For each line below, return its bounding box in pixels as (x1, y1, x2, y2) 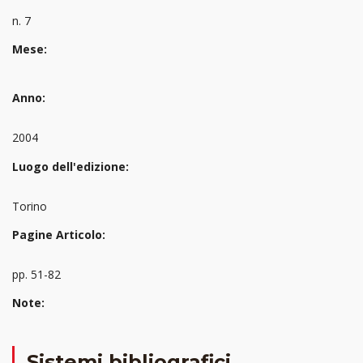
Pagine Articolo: (12, 227, 105, 242)
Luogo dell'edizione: (12, 158, 129, 174)
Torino (12, 198, 47, 214)
